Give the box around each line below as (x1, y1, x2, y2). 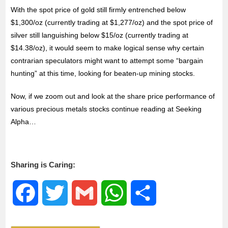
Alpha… (11, 118, 37, 126)
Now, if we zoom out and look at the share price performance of (11, 92, 215, 100)
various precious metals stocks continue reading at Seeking (11, 105, 202, 113)
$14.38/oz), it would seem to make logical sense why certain (11, 44, 205, 52)
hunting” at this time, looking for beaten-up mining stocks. (11, 69, 195, 77)
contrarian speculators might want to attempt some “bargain (11, 56, 204, 65)
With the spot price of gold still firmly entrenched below (11, 6, 186, 14)
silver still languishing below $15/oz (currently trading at (11, 31, 189, 39)
